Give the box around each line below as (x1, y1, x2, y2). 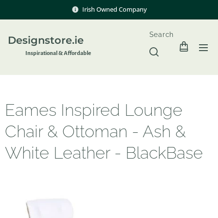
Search (149, 31, 174, 38)
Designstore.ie (5, 34, 84, 46)
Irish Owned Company (82, 4, 147, 14)
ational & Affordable (40, 50, 92, 56)
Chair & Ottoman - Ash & (5, 122, 186, 141)
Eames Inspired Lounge (5, 100, 182, 120)
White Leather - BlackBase (5, 143, 203, 163)
